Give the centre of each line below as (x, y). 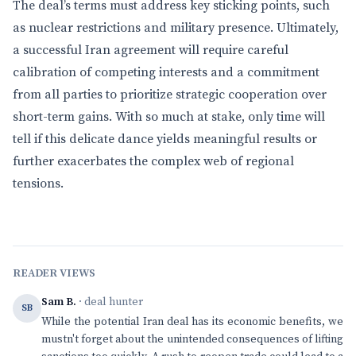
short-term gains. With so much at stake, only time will (169, 117)
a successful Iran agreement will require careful (151, 50)
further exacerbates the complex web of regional (153, 161)
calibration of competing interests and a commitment (166, 72)
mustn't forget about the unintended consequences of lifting (192, 339)
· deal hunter (110, 302)
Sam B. (59, 302)
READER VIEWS (54, 273)
